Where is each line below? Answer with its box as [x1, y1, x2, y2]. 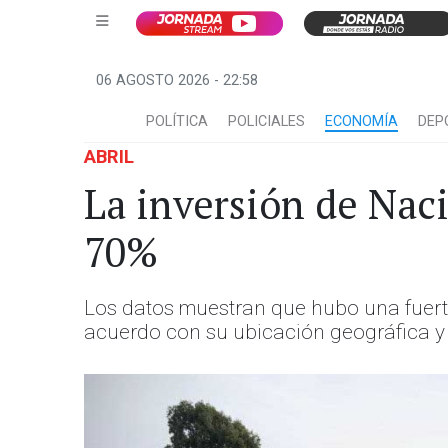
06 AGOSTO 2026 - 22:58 [96, 72, 258, 89]
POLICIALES [228, 113, 305, 130]
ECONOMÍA [325, 113, 398, 130]
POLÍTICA [146, 113, 208, 130]
